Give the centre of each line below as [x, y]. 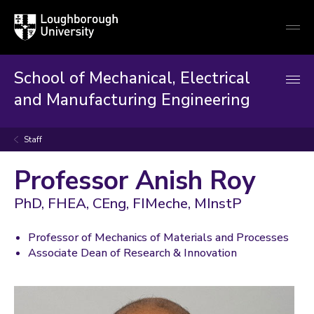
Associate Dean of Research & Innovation [132, 253]
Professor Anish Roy [135, 181]
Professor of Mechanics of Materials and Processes [158, 238]
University [34, 33]
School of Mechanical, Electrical [132, 78]
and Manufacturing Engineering [132, 100]
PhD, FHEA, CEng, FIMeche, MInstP [128, 203]
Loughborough [44, 20]
